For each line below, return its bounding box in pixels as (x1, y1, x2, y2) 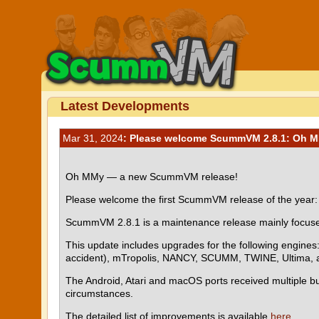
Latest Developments (61, 99, 189, 113)
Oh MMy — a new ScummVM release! (66, 171, 238, 182)
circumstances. (66, 288, 133, 299)
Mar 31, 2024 (63, 132, 123, 144)
